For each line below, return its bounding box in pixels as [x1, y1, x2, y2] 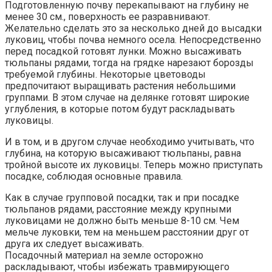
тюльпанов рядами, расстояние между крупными [5, 203, 231, 216]
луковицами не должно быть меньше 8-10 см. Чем [5, 215, 239, 227]
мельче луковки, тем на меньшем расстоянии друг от [5, 226, 249, 239]
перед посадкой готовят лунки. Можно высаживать [5, 46, 242, 58]
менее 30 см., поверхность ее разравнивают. [5, 11, 210, 23]
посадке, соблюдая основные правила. [5, 171, 183, 183]
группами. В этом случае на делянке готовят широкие [5, 92, 250, 104]
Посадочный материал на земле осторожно [5, 250, 203, 262]
